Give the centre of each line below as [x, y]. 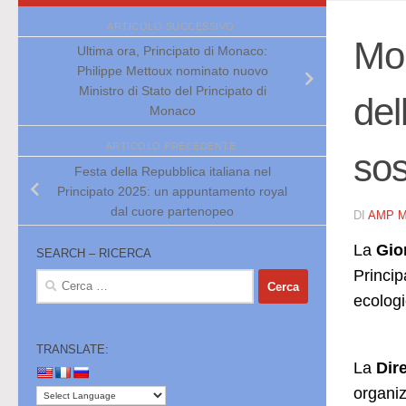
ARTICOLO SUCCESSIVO [172, 26]
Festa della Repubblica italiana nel [172, 171]
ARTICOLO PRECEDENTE [172, 146]
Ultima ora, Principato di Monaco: [172, 51]
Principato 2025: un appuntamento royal [172, 191]
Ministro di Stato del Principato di [172, 91]
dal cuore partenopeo [172, 211]
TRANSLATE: [72, 350]
